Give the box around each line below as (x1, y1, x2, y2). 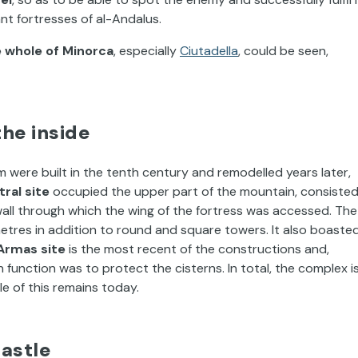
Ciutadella (180, 42, 238, 59)
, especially (113, 42, 180, 59)
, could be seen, (238, 42, 328, 59)
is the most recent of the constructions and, (66, 240, 329, 257)
